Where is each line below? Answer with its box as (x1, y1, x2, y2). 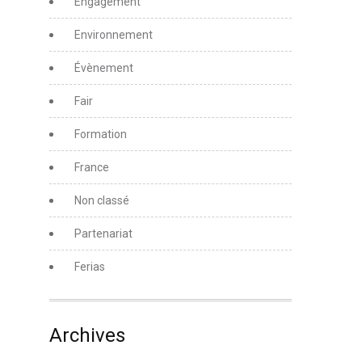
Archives (49, 323, 125, 347)
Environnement (74, 27, 153, 41)
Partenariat (74, 226, 133, 240)
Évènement (74, 61, 133, 74)
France (74, 160, 109, 174)
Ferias (74, 259, 105, 273)
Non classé (74, 193, 129, 207)
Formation (74, 127, 127, 141)
